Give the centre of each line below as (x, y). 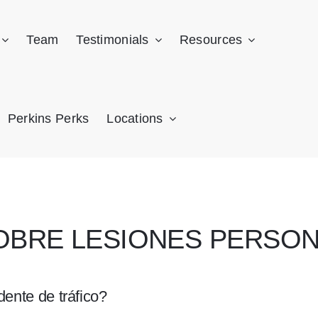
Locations (135, 119)
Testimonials (113, 40)
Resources (211, 40)
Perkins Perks (48, 119)
